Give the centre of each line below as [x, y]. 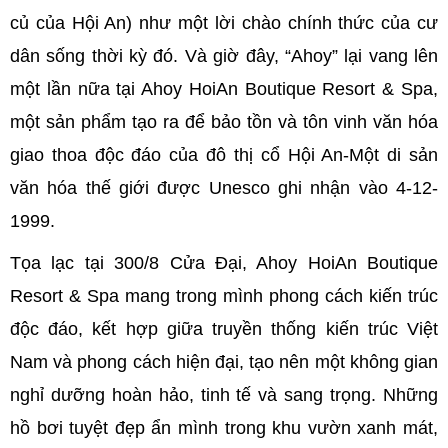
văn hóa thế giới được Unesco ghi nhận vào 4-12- [224, 188]
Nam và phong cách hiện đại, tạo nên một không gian [224, 362]
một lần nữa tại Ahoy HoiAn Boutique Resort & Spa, [224, 89]
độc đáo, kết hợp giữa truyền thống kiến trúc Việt [224, 329]
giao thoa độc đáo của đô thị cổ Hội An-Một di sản [224, 155]
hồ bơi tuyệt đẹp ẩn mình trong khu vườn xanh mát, [224, 428]
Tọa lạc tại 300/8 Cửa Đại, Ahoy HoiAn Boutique [224, 263]
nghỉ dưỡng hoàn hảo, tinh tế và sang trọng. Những [224, 395]
